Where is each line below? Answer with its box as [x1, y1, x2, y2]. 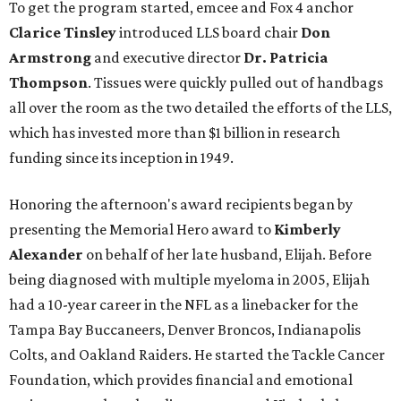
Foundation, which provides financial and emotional [9, 371, 353, 389]
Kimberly [274, 220, 341, 239]
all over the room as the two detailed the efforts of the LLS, [9, 98, 392, 117]
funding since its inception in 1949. [9, 149, 234, 167]
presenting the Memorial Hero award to [9, 220, 274, 239]
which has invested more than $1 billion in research [9, 124, 340, 142]
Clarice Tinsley [9, 23, 116, 42]
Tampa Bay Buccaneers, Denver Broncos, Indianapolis [9, 320, 361, 339]
